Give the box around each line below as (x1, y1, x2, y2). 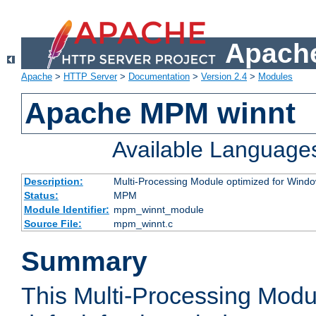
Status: (23, 190, 59, 202)
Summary (21, 246, 147, 277)
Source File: (23, 218, 82, 230)
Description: (23, 176, 83, 188)
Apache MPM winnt (25, 97, 296, 130)
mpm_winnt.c (113, 218, 173, 230)
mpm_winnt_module (113, 204, 204, 216)
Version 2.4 (201, 71, 247, 83)
